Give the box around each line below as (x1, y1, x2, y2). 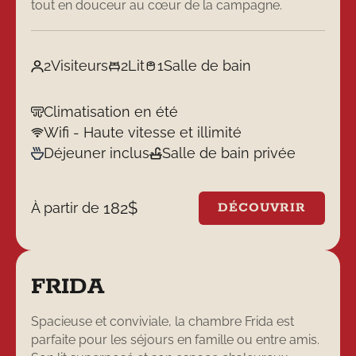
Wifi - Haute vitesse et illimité (44, 123, 242, 141)
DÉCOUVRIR (218, 200, 307, 217)
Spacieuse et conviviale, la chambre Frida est (31, 313, 295, 329)
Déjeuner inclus (44, 144, 150, 161)
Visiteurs (51, 57, 109, 75)
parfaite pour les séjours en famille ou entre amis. (31, 331, 320, 347)
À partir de (31, 199, 104, 217)
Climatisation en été (44, 103, 179, 120)
